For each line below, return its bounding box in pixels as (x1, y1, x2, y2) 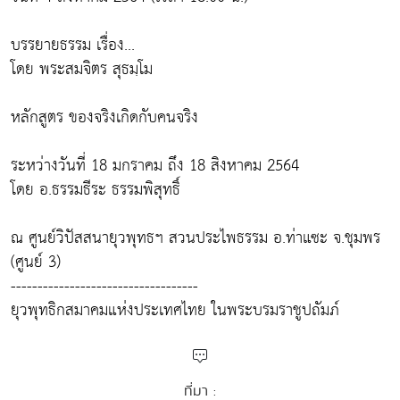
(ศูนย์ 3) (11, 247, 61, 278)
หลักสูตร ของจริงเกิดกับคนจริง (11, 103, 198, 133)
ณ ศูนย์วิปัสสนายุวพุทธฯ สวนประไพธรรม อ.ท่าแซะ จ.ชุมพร (11, 223, 380, 254)
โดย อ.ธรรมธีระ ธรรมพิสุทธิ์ (11, 175, 180, 205)
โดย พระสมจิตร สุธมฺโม (11, 54, 153, 85)
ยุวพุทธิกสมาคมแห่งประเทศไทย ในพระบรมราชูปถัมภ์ (11, 296, 339, 326)
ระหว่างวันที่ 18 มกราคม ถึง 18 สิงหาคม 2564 (11, 151, 299, 181)
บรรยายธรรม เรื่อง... (11, 30, 135, 61)
